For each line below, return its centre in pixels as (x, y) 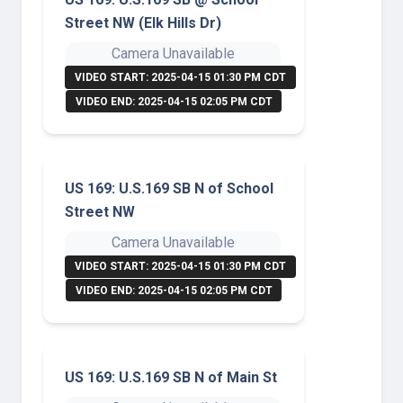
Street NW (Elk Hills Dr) (143, 23)
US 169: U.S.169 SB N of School (169, 189)
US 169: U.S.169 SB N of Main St (171, 378)
